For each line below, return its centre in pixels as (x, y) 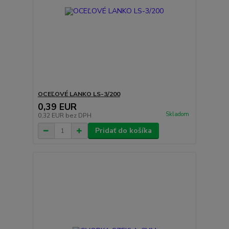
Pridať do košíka (123, 131)
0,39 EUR (57, 107)
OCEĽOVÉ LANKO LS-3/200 (79, 94)
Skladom (177, 114)
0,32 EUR (51, 116)
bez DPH (78, 116)
